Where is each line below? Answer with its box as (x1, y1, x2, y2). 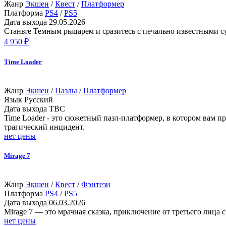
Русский (24, 95, 53, 104)
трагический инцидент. (4, 123, 85, 132)
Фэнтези (81, 180, 110, 189)
